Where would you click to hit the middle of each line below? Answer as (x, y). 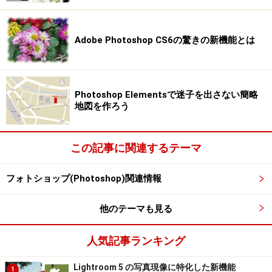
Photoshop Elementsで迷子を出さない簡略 (166, 94)
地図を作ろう (102, 106)
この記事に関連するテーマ (136, 148)
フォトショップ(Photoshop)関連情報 (84, 179)
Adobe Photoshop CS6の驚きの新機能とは (165, 40)
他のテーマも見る (136, 209)
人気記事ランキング (136, 241)
